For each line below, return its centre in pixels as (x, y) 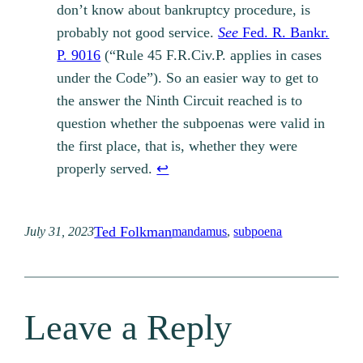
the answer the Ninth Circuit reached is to (180, 100)
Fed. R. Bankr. (286, 32)
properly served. (107, 168)
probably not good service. (138, 32)
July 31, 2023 (60, 232)
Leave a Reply (128, 328)
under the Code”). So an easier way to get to (188, 77)
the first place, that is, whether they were (177, 145)
